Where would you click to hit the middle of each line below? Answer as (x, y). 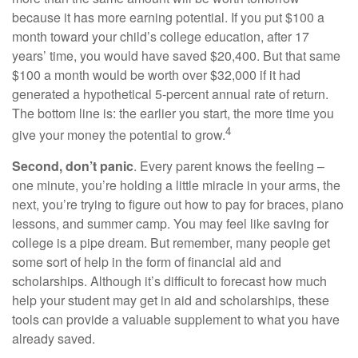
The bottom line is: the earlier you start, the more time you (173, 113)
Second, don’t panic (73, 165)
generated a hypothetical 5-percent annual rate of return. (170, 93)
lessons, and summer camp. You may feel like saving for (170, 223)
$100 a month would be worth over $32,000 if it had (156, 74)
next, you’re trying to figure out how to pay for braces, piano (178, 204)
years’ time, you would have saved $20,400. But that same (176, 55)
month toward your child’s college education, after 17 (161, 36)
